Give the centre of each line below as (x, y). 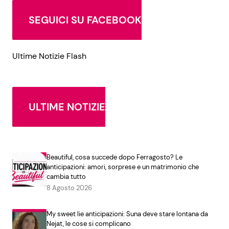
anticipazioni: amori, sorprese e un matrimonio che (122, 167)
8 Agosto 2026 (69, 188)
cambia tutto (66, 177)
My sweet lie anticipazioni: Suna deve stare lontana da (127, 214)
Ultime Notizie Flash (49, 56)
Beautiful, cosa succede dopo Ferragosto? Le (114, 157)
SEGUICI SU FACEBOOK (85, 20)
